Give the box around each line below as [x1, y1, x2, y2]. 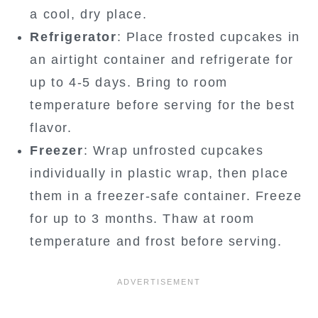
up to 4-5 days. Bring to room [30, 75, 228, 89]
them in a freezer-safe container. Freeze [30, 188, 302, 203]
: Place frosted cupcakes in [116, 29, 300, 44]
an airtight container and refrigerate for [30, 52, 294, 67]
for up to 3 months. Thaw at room [30, 211, 255, 226]
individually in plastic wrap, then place [30, 165, 289, 180]
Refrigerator [30, 29, 117, 44]
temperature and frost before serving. [30, 234, 283, 248]
